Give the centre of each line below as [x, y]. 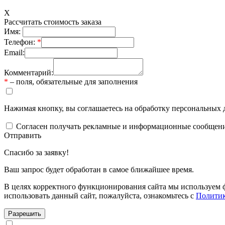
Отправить [23, 135]
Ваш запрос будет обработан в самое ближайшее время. [99, 169]
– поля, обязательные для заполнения [73, 81]
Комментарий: [29, 72]
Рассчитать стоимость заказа [53, 22]
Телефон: [21, 42]
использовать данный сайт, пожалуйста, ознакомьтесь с [100, 195]
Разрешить [25, 213]
